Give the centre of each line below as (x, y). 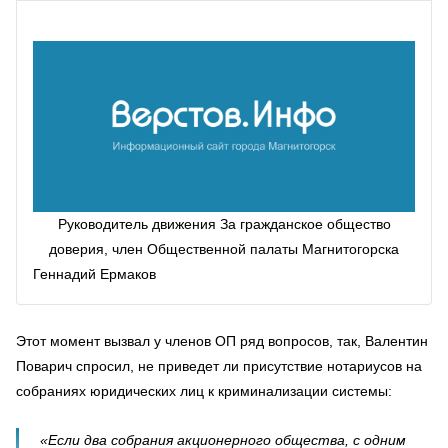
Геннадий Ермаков (94, 274)
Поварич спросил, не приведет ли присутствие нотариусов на (219, 365)
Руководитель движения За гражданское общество (224, 224)
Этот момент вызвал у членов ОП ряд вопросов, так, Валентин (222, 340)
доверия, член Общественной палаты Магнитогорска (224, 249)
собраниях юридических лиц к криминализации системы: (204, 390)
